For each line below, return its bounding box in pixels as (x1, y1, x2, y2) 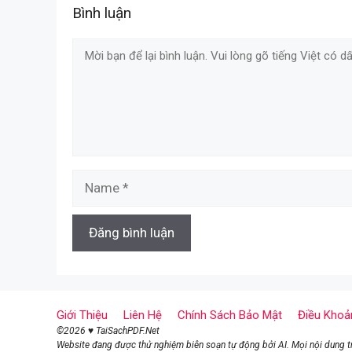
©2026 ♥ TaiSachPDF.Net (57, 324, 159, 336)
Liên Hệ (123, 307, 162, 322)
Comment (71, 38, 130, 55)
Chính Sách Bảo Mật (178, 307, 282, 322)
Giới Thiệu (57, 307, 108, 322)
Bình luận (72, 3, 131, 22)
